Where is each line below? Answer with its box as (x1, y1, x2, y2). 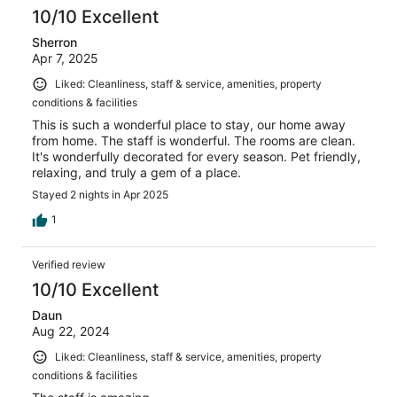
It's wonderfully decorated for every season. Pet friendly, (32, 148, 361, 164)
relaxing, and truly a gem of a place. (32, 164, 241, 180)
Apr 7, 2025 (32, 51, 98, 66)
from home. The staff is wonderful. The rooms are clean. (32, 132, 355, 148)
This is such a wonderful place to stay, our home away (32, 116, 346, 132)
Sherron (32, 35, 77, 51)
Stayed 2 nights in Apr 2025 (32, 187, 168, 201)
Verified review (32, 257, 105, 271)
